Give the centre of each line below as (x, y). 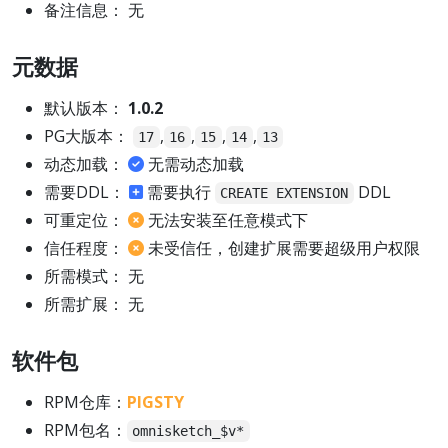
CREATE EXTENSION (284, 192)
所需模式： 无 (94, 275)
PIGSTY (155, 401)
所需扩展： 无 (94, 303)
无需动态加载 (194, 163)
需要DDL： (86, 191)
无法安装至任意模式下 (226, 219)
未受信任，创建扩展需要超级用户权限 (282, 247)
